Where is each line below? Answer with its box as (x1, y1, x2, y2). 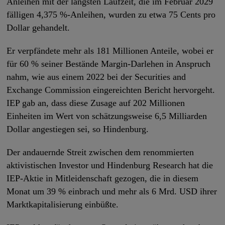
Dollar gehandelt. (7, 22, 70, 33)
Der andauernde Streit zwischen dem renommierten (7, 147, 194, 157)
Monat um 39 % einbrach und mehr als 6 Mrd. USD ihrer (7, 186, 217, 196)
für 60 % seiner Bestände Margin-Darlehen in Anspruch (7, 58, 211, 69)
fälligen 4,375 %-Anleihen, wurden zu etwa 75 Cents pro (7, 9, 216, 20)
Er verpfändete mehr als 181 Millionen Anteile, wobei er (7, 45, 214, 56)
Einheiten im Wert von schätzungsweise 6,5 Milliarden (7, 110, 207, 121)
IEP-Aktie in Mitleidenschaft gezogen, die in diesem (7, 173, 199, 183)
